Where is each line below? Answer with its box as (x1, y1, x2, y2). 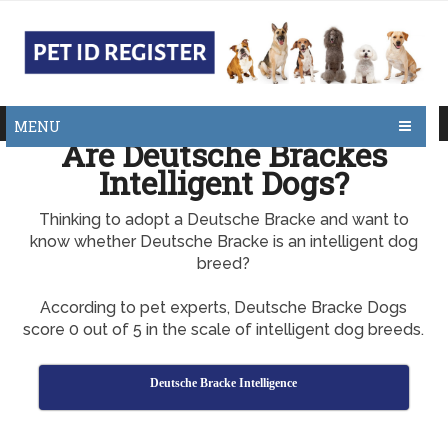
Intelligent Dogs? (98, 161, 349, 204)
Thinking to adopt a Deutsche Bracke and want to (38, 210, 409, 229)
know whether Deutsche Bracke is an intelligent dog (29, 232, 418, 251)
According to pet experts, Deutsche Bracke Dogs (40, 298, 408, 317)
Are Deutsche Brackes (60, 133, 387, 176)
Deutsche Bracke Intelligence (150, 376, 298, 390)
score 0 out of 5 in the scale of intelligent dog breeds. (23, 320, 425, 339)
